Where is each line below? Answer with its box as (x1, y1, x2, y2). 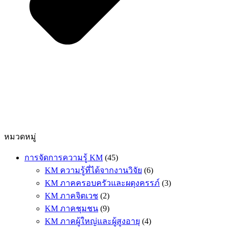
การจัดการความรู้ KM (24, 153, 103, 162)
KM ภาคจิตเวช (45, 191, 98, 201)
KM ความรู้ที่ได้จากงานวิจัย (45, 166, 142, 175)
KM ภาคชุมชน (45, 204, 98, 213)
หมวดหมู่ (4, 132, 36, 141)
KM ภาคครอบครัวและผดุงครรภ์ (45, 179, 160, 188)
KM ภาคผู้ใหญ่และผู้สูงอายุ (45, 217, 140, 226)
